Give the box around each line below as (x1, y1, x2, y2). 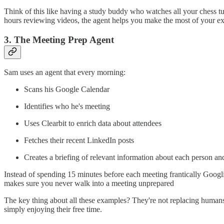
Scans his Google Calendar (24, 85, 109, 94)
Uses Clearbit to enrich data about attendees (24, 119, 161, 128)
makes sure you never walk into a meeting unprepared (4, 179, 174, 188)
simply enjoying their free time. (4, 205, 102, 214)
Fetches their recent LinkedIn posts (24, 136, 134, 145)
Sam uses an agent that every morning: (4, 68, 125, 77)
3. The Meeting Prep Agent (4, 34, 114, 45)
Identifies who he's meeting (24, 102, 110, 111)
